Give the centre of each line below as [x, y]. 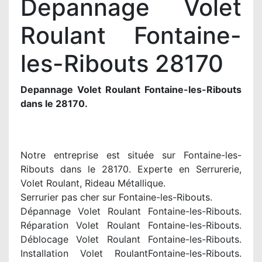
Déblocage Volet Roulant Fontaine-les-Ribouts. [131, 239]
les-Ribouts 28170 [122, 63]
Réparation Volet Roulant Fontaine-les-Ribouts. [131, 225]
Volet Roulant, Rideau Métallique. [93, 183]
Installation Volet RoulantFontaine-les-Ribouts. [131, 253]
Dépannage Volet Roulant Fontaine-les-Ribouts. [131, 211]
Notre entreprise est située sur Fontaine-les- [131, 155]
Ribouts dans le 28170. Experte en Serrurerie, [131, 169]
